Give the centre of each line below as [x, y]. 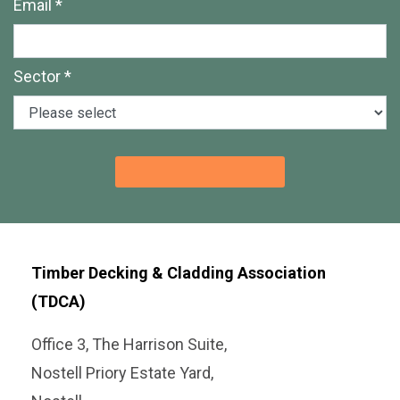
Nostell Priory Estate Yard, [122, 373]
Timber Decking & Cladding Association [179, 273]
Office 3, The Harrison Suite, [129, 345]
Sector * [42, 77]
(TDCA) [58, 302]
